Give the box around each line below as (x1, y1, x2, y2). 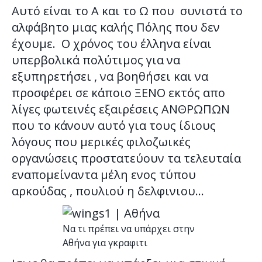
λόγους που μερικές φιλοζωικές (12, 134, 191, 150)
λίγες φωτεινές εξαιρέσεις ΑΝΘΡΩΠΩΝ (12, 101, 230, 118)
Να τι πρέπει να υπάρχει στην (62, 222, 195, 236)
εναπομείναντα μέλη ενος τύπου (12, 167, 196, 183)
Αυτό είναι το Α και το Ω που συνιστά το (12, 3, 243, 19)
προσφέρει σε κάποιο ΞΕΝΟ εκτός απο (12, 85, 225, 101)
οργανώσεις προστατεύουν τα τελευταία (12, 150, 241, 167)
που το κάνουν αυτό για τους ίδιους (12, 118, 216, 134)
